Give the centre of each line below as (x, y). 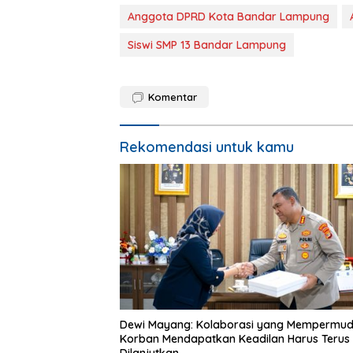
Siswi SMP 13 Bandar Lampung (207, 45)
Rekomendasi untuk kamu (207, 147)
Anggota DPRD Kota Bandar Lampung (229, 16)
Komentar (173, 97)
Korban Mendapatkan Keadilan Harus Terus (235, 339)
